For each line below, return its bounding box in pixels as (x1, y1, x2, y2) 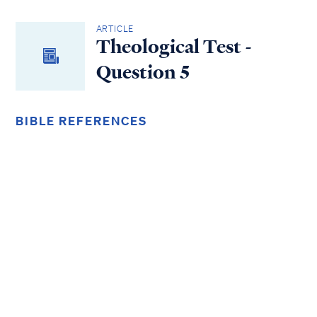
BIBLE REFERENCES (16, 113, 147, 129)
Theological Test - (96, 34, 252, 60)
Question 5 (96, 59, 190, 86)
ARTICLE (96, 23, 134, 35)
